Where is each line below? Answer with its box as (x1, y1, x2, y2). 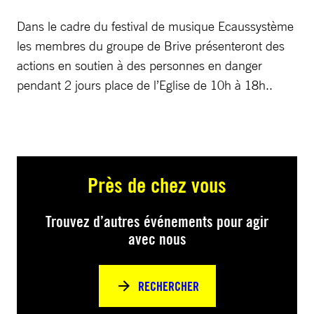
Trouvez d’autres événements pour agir (46, 212, 268, 231)
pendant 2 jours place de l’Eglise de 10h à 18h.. (17, 77, 273, 93)
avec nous (128, 230, 186, 248)
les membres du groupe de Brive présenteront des (17, 38, 285, 53)
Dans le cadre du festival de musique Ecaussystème (17, 18, 294, 34)
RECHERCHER (137, 278, 199, 294)
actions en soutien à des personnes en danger (17, 57, 262, 73)
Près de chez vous (88, 172, 226, 198)
